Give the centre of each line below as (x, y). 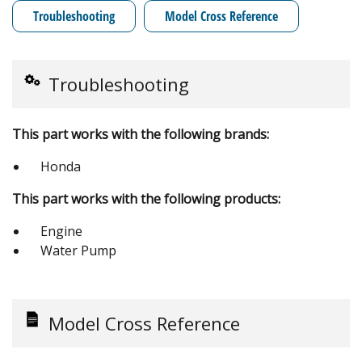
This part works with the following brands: (141, 134)
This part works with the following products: (146, 198)
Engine (61, 231)
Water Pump (78, 250)
